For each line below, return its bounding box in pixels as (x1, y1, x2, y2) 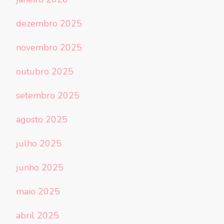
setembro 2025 (16, 89, 79, 102)
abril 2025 (16, 209, 59, 222)
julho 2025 (16, 137, 61, 150)
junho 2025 (16, 161, 63, 174)
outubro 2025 (16, 65, 73, 78)
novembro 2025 (16, 41, 82, 54)
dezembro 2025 (16, 17, 82, 30)
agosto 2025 (16, 113, 67, 126)
